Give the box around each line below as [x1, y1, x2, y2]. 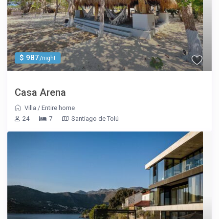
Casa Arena [15, 87, 66, 99]
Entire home [42, 104, 75, 112]
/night [38, 55, 56, 62]
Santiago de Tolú [71, 115, 119, 123]
